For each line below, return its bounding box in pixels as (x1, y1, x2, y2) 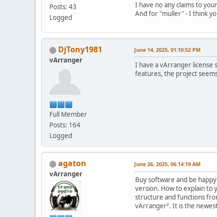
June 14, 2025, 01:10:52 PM (134, 46, 201, 54)
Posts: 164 (49, 121, 80, 130)
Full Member (49, 110, 87, 119)
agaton (58, 158, 86, 169)
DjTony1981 (58, 44, 102, 55)
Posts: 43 (49, 2, 77, 11)
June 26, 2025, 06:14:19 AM (134, 160, 201, 168)
